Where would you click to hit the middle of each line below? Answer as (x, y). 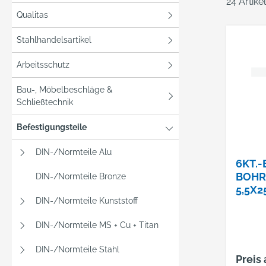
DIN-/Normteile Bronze (81, 176)
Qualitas (32, 15)
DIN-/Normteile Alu (74, 152)
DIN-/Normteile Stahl (77, 249)
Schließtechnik (45, 102)
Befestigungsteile (52, 127)
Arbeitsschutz (43, 65)
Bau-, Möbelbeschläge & (64, 90)
